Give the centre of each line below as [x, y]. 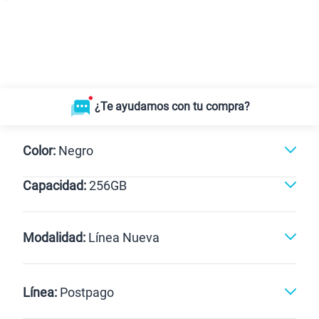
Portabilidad [216, 281]
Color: [41, 150]
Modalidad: [54, 237]
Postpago [87, 292]
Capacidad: [56, 185]
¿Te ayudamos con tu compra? [172, 106]
